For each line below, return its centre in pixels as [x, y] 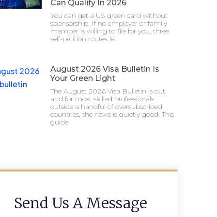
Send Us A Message [80, 203]
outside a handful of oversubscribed [106, 107]
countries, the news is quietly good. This [112, 115]
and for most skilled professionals [102, 99]
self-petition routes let [84, 39]
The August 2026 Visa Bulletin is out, [108, 91]
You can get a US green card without [109, 16]
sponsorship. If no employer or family [109, 23]
